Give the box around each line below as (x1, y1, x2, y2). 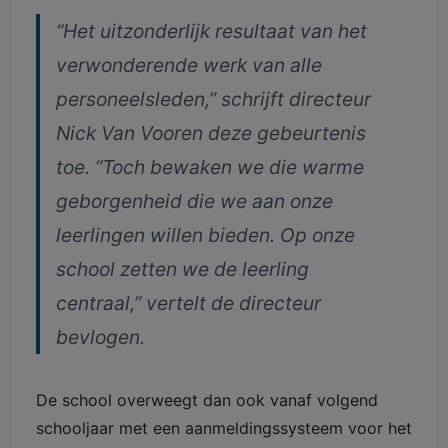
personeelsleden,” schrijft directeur (56, 87, 371, 112)
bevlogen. (56, 325, 145, 350)
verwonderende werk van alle (56, 53, 322, 78)
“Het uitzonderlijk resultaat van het (56, 19, 367, 44)
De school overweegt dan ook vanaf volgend (36, 390, 378, 411)
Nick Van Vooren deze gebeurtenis (56, 121, 366, 146)
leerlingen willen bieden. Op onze (56, 223, 355, 248)
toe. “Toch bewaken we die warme (56, 155, 364, 180)
